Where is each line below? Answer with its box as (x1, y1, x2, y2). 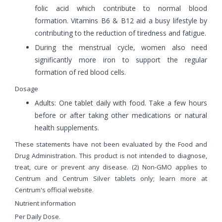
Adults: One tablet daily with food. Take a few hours (35, 98, 207, 108)
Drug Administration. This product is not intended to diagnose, (15, 151, 207, 160)
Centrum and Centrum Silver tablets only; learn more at (15, 173, 207, 183)
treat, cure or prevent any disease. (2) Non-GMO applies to (15, 162, 207, 171)
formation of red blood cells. (35, 67, 126, 77)
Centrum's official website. (15, 185, 94, 194)
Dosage (15, 84, 40, 93)
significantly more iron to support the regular (35, 55, 207, 64)
